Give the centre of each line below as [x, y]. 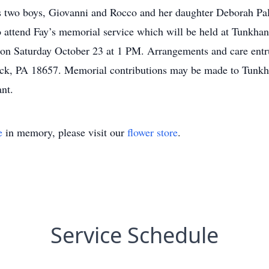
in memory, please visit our [65, 132]
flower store [153, 132]
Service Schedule [134, 235]
